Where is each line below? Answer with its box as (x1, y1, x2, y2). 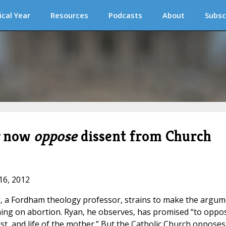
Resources (50, 10, 88, 20)
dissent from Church (77, 127, 211, 146)
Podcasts (108, 10, 142, 20)
